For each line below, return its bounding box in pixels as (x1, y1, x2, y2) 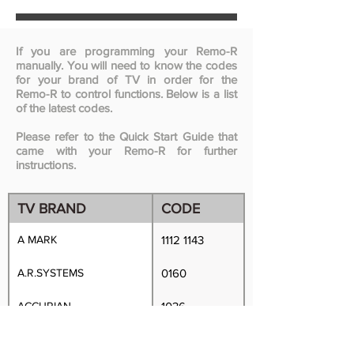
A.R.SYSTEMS (17, 265, 84, 279)
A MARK (17, 232, 57, 246)
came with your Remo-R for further (16, 144, 237, 157)
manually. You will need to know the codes (16, 58, 237, 72)
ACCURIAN (17, 299, 71, 312)
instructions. (16, 158, 76, 171)
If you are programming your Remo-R (16, 44, 237, 58)
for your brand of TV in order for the (16, 73, 237, 86)
